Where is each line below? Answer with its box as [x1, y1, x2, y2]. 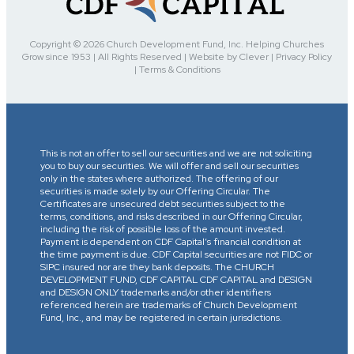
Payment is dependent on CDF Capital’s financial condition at [40, 235, 302, 248]
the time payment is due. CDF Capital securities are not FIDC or [40, 247, 313, 261]
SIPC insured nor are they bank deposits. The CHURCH [40, 260, 275, 273]
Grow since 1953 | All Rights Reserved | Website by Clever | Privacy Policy [22, 50, 332, 63]
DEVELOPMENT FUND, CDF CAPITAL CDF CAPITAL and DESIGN [40, 273, 313, 286]
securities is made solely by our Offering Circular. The [40, 184, 271, 198]
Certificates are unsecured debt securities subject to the [40, 197, 286, 210]
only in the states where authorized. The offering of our [40, 171, 279, 185]
